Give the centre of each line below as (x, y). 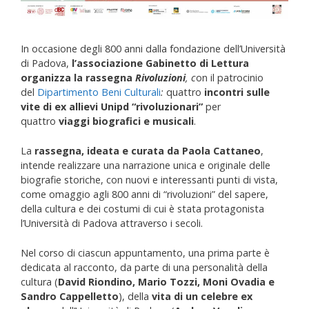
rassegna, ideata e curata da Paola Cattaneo (148, 150)
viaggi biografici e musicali (126, 121)
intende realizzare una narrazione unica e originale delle (146, 165)
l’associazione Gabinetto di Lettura (160, 63)
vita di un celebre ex (202, 296)
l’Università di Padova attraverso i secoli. (112, 223)
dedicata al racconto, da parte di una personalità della (144, 267)
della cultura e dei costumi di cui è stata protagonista (142, 208)
